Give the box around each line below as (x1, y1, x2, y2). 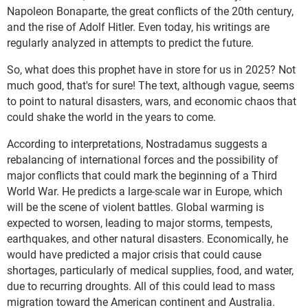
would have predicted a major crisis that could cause (7, 247, 261, 261)
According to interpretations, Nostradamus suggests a (7, 137, 267, 151)
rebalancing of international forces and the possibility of (7, 153, 278, 166)
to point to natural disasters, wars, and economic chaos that (7, 94, 296, 108)
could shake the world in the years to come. (7, 110, 216, 124)
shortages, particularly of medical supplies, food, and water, (7, 263, 294, 277)
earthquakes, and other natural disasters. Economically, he (7, 232, 288, 245)
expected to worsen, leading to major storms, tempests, (7, 216, 272, 230)
